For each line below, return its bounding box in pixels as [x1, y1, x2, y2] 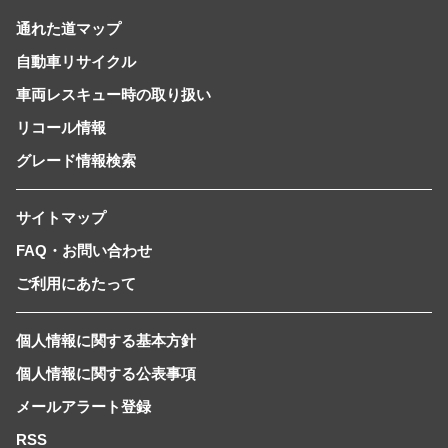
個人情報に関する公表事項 [16, 364, 196, 382]
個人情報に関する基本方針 [16, 331, 196, 349]
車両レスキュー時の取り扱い [16, 85, 211, 103]
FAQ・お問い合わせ [16, 241, 152, 259]
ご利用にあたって [16, 274, 136, 292]
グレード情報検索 [16, 151, 136, 169]
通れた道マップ [16, 19, 121, 37]
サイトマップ [16, 208, 106, 226]
